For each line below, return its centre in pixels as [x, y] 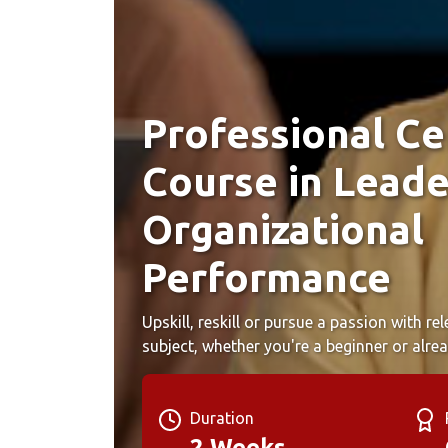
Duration [222, 417]
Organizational [283, 229]
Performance [266, 277]
